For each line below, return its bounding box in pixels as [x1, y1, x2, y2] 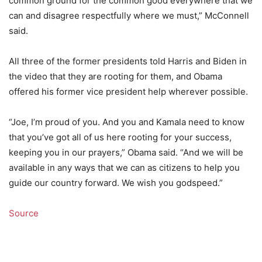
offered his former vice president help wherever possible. [9, 86, 248, 98]
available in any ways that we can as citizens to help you [9, 162, 240, 174]
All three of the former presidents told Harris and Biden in [9, 56, 247, 67]
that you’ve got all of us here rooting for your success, [9, 132, 232, 143]
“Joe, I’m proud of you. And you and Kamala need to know [9, 116, 244, 128]
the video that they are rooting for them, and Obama [9, 71, 222, 82]
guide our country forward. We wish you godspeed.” [9, 177, 223, 189]
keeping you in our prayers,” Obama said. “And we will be [9, 147, 243, 158]
